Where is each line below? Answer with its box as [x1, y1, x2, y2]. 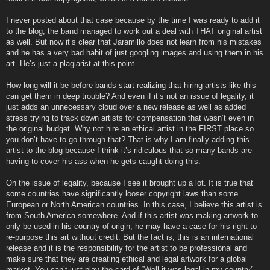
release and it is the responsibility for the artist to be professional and [6, 243, 247, 253]
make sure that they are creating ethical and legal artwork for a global [6, 254, 247, 263]
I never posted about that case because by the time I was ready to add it [6, 15, 260, 25]
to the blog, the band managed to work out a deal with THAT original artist [6, 26, 262, 36]
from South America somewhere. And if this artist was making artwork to [6, 210, 258, 220]
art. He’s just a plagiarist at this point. [6, 58, 137, 68]
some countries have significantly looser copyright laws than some [6, 189, 238, 198]
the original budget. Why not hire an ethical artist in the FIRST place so [6, 124, 254, 133]
